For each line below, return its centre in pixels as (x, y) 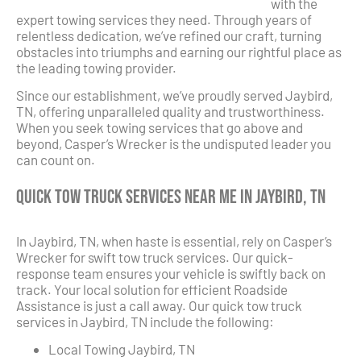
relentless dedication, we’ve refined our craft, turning (169, 35)
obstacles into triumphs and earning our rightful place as (179, 51)
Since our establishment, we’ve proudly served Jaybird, (174, 95)
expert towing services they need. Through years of (164, 19)
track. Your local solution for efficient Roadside (152, 290)
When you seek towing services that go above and (160, 128)
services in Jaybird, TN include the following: (145, 322)
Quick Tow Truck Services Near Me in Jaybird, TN (171, 197)
